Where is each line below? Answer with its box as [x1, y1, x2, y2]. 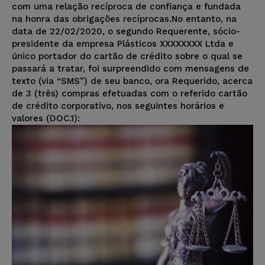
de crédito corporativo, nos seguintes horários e [12, 101, 224, 112]
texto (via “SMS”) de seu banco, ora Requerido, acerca [12, 76, 253, 87]
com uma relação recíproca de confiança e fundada [12, 1, 241, 12]
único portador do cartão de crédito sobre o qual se [12, 51, 243, 62]
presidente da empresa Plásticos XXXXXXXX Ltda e [12, 38, 234, 50]
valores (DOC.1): [12, 113, 80, 124]
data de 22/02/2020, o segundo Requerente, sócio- [12, 26, 240, 37]
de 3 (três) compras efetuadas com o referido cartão [12, 88, 247, 99]
